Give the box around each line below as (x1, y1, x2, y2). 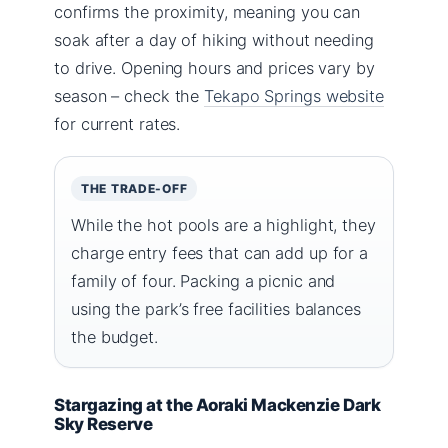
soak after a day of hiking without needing (54, 29, 374, 50)
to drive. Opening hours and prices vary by (54, 57, 375, 78)
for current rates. (54, 113, 181, 134)
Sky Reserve (54, 413, 153, 434)
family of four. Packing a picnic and (71, 270, 336, 291)
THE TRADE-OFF (81, 180, 188, 196)
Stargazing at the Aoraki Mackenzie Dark (54, 394, 381, 415)
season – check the (54, 85, 205, 106)
